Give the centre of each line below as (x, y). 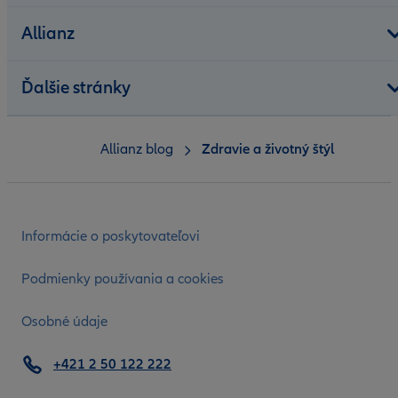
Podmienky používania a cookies (123, 279)
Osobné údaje (64, 322)
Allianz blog (136, 150)
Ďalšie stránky (76, 88)
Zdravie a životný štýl (267, 150)
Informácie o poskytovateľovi (111, 237)
